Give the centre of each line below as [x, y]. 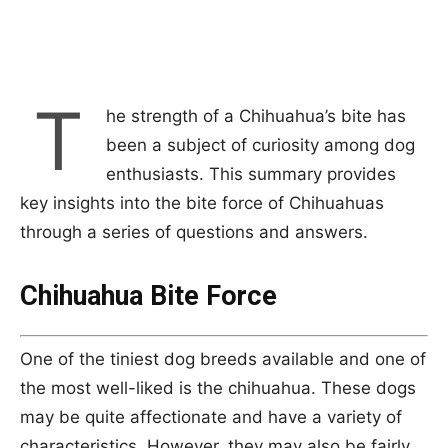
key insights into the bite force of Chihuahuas [202, 203]
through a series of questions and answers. [194, 232]
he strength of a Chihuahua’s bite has [256, 116]
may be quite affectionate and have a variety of [211, 416]
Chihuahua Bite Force [148, 296]
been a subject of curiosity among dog [260, 145]
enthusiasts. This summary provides [251, 174]
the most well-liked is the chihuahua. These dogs [218, 387]
